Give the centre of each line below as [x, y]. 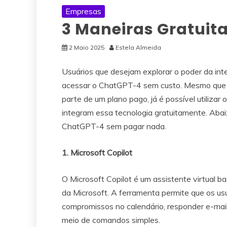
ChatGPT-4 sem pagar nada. [114, 126]
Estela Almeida [138, 47]
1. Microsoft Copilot [97, 152]
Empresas [83, 11]
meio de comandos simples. [111, 220]
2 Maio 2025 [87, 47]
